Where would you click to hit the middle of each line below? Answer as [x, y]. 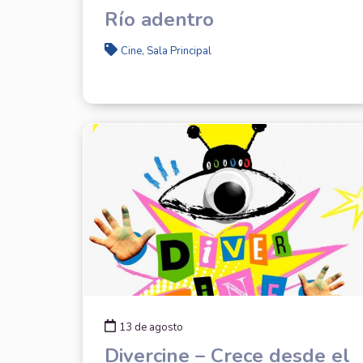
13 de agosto [151, 327]
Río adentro [159, 19]
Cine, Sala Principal [166, 51]
